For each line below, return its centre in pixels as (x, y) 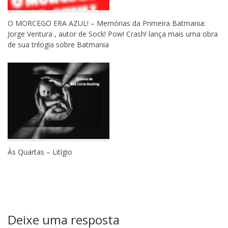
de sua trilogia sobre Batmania (58, 45)
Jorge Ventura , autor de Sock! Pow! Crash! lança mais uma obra (113, 34)
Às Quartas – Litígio (40, 152)
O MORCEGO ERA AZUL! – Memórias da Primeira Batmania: (107, 23)
